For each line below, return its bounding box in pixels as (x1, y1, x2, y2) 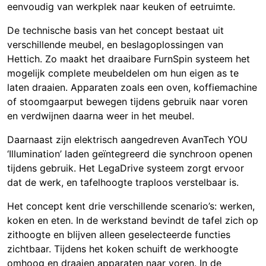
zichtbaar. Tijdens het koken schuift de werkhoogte (7, 243, 238, 255)
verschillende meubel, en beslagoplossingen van (7, 39, 223, 51)
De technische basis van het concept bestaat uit (7, 24, 224, 37)
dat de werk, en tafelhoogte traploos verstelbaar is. (7, 176, 239, 189)
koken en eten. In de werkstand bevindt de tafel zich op (7, 214, 258, 227)
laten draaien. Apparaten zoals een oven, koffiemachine (7, 81, 257, 94)
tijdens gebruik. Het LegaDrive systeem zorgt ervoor (7, 162, 244, 175)
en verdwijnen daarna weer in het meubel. (7, 110, 194, 122)
